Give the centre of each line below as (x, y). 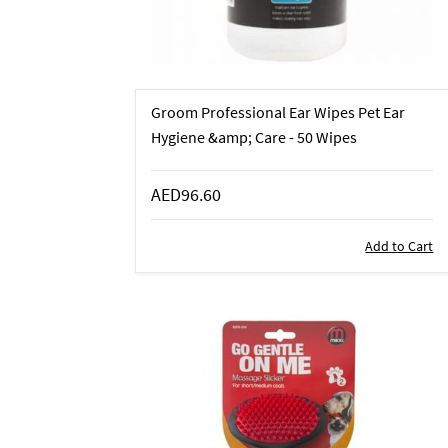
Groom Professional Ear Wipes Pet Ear (277, 111)
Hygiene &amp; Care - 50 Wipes (253, 136)
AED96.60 (185, 194)
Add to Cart (399, 245)
